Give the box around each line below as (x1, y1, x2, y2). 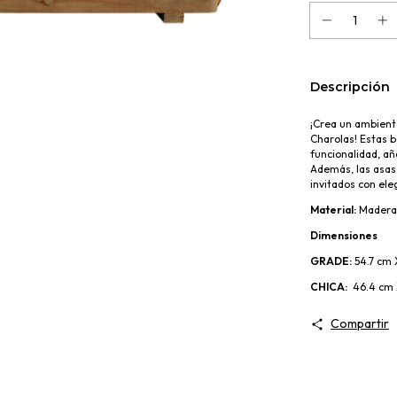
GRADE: (310, 254, 352, 268)
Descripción (310, 79, 390, 95)
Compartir (330, 315, 389, 331)
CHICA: (310, 280, 347, 293)
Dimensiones (310, 229, 378, 242)
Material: (310, 203, 356, 216)
